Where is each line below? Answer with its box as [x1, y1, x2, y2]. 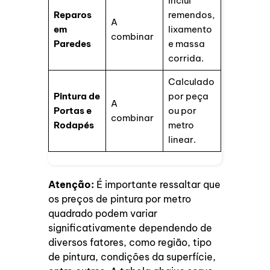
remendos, [168, 9, 215, 21]
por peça [168, 90, 209, 102]
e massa [168, 38, 205, 50]
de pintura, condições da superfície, [48, 251, 216, 263]
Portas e [53, 105, 92, 117]
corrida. [168, 52, 204, 64]
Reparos [53, 9, 92, 21]
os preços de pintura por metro [48, 193, 192, 206]
